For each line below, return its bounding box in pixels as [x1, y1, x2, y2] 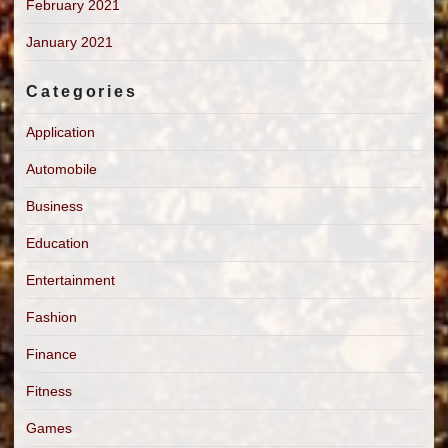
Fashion [26, 308, 77, 325]
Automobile [26, 160, 97, 177]
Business [26, 197, 83, 214]
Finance [26, 345, 77, 362]
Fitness [26, 382, 72, 399]
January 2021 [26, 33, 113, 50]
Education [26, 234, 89, 251]
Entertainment [26, 271, 115, 288]
